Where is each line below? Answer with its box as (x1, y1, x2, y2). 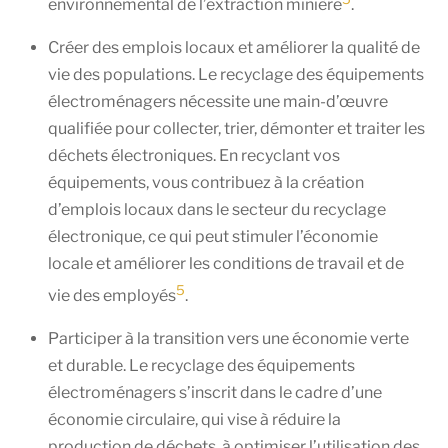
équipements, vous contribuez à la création (48, 172, 364, 192)
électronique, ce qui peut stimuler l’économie (48, 226, 378, 246)
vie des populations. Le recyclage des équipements (48, 64, 424, 84)
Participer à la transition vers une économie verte (48, 329, 409, 349)
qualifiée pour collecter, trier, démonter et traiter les (48, 118, 425, 138)
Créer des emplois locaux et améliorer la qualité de (48, 37, 420, 57)
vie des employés (48, 286, 176, 306)
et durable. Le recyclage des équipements (48, 356, 355, 376)
